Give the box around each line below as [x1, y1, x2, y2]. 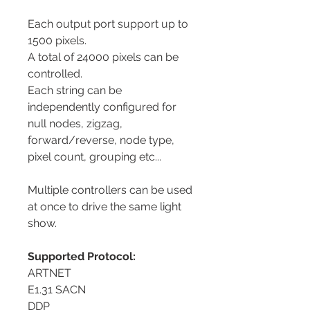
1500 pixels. [28, 33, 89, 47]
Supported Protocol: [28, 249, 136, 263]
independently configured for [28, 100, 176, 113]
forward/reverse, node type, [28, 133, 174, 147]
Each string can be [28, 83, 122, 97]
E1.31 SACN [28, 282, 86, 296]
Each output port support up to [28, 17, 188, 30]
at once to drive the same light [28, 199, 181, 213]
